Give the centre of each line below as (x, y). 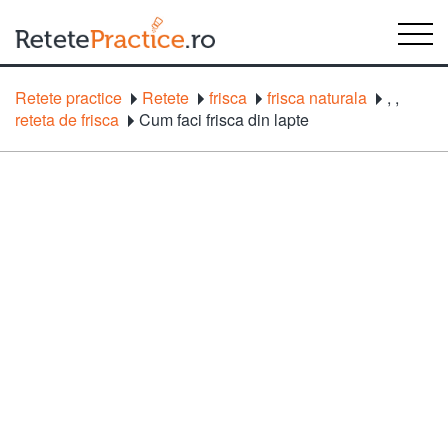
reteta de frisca (67, 119)
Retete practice (68, 97)
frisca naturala (317, 97)
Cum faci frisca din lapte (224, 119)
